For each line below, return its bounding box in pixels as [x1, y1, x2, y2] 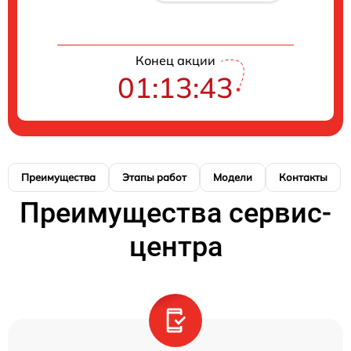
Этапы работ [122, 170, 186, 183]
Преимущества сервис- [20, 196, 331, 230]
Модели [213, 170, 252, 183]
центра [128, 230, 223, 263]
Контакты [279, 170, 327, 183]
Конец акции [136, 52, 215, 68]
